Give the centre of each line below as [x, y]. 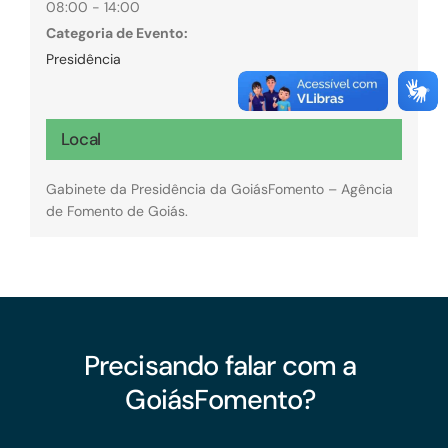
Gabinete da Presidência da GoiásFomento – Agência [219, 188]
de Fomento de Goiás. [116, 210]
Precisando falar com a [220, 366]
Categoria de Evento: [116, 32]
